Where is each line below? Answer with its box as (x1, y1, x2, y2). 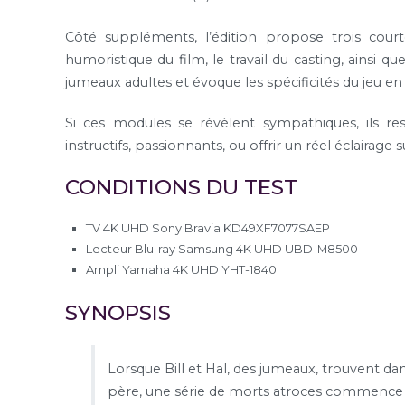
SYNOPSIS (65, 300, 171, 326)
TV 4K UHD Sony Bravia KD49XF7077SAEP (86, 221, 331, 236)
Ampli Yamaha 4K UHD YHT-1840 (86, 262, 278, 278)
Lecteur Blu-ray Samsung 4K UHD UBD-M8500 (86, 241, 359, 257)
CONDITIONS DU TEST (65, 174, 297, 201)
